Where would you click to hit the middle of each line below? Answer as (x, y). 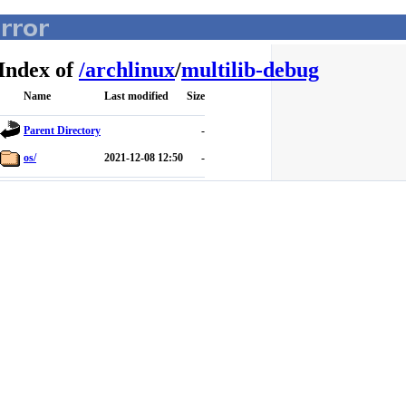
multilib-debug (250, 70)
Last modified (136, 96)
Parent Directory (62, 130)
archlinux (130, 70)
